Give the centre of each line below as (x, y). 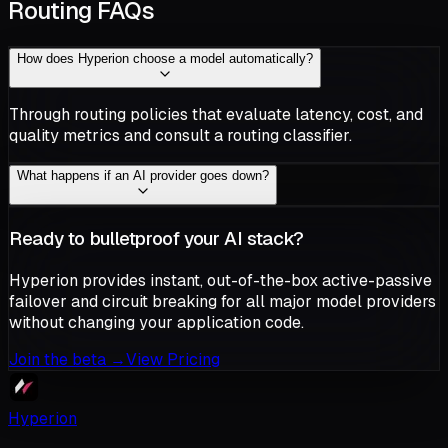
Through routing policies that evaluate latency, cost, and (216, 115)
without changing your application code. (156, 322)
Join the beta (59, 359)
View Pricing (173, 359)
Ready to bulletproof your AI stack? (156, 238)
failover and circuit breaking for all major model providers (222, 301)
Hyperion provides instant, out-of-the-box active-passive (220, 280)
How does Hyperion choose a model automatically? (165, 59)
